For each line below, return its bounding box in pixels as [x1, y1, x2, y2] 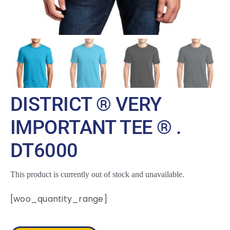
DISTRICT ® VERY [10, 93, 162, 116]
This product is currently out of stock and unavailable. [10, 170, 184, 179]
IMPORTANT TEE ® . [10, 116, 182, 139]
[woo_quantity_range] [10, 193, 107, 205]
